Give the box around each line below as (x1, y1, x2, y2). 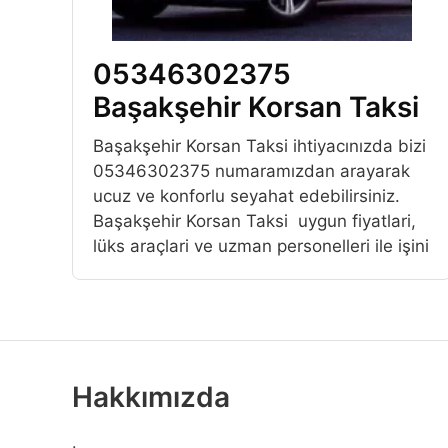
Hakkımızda (72, 380, 230, 415)
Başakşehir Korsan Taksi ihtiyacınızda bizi (93, 136, 426, 157)
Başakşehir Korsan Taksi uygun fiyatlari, (93, 211, 416, 232)
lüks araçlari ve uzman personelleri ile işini (93, 236, 429, 257)
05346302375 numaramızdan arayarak (93, 161, 410, 182)
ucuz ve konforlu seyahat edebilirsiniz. (93, 186, 400, 207)
